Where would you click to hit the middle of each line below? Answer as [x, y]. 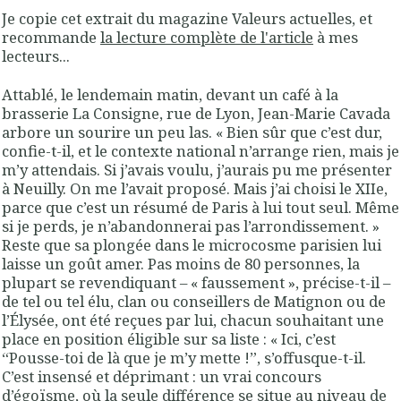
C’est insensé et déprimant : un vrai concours [162, 377]
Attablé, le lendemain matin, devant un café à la [170, 95]
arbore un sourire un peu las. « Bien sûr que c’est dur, [192, 132]
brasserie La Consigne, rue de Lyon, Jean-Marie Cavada [196, 114]
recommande [51, 38]
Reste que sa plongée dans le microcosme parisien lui [192, 245]
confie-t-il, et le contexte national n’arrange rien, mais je [200, 151]
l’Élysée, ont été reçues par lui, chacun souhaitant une [193, 320]
